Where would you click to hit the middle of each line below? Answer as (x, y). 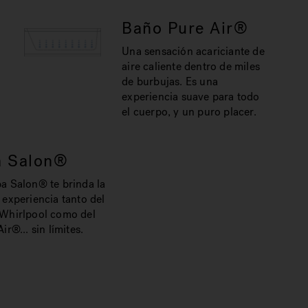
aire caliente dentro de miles (191, 66)
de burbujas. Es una (170, 81)
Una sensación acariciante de (193, 51)
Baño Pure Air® (185, 28)
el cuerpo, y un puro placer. (189, 112)
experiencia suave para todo (191, 97)
